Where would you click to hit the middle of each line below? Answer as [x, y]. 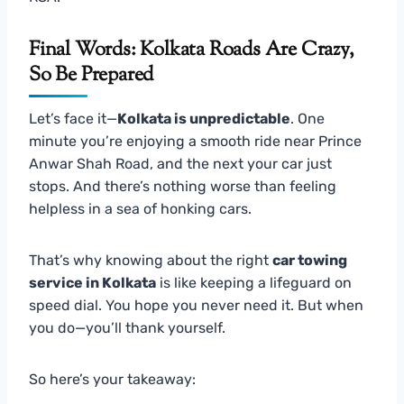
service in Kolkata [92, 282]
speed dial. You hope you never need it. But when [196, 305]
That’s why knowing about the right [151, 260]
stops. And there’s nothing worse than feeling [183, 186]
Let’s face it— [73, 118]
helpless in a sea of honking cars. [140, 208]
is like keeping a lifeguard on [254, 282]
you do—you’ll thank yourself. [127, 327]
